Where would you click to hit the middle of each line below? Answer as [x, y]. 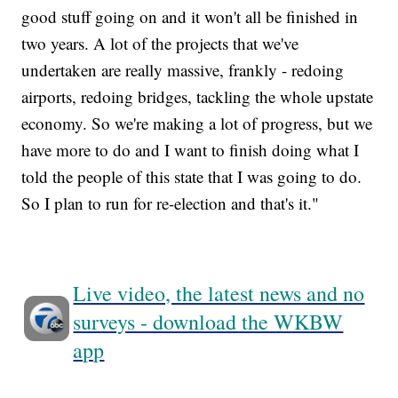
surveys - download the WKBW [208, 322]
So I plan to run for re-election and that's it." [171, 203]
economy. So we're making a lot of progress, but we [197, 123]
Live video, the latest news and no [219, 294]
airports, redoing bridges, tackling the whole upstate [198, 97]
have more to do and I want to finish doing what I [191, 150]
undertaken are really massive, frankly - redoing [183, 70]
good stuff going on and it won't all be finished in [190, 17]
